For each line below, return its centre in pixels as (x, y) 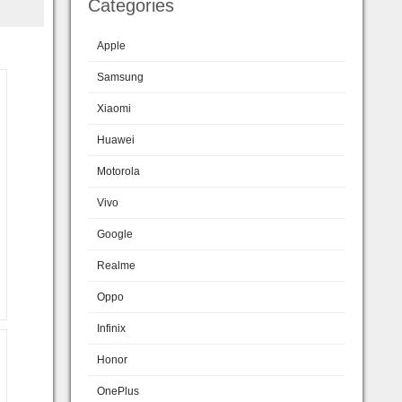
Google (115, 234)
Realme (116, 266)
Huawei (116, 140)
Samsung (120, 77)
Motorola (118, 171)
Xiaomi (114, 109)
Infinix (111, 328)
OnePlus (118, 391)
